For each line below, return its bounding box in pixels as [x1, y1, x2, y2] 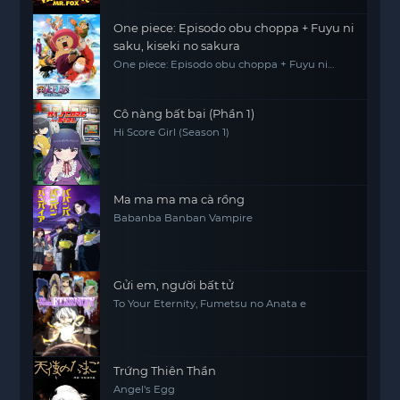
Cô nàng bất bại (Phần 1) [113, 106, 255, 121]
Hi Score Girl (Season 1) [113, 126, 230, 138]
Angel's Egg [113, 383, 176, 396]
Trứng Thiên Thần [113, 363, 217, 378]
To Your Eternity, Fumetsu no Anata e [113, 297, 307, 310]
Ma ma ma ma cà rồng [113, 192, 246, 206]
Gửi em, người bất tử [113, 278, 235, 292]
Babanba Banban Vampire [113, 212, 254, 224]
